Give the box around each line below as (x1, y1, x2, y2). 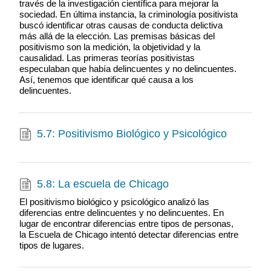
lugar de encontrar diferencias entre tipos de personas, (19, 218, 233, 229)
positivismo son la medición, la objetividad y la (19, 42, 200, 53)
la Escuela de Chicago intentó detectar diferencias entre (19, 229, 238, 240)
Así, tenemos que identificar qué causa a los (19, 74, 194, 85)
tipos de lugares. (19, 240, 84, 250)
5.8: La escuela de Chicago (37, 178, 169, 191)
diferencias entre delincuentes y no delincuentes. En (19, 207, 224, 218)
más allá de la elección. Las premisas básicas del (19, 31, 215, 42)
